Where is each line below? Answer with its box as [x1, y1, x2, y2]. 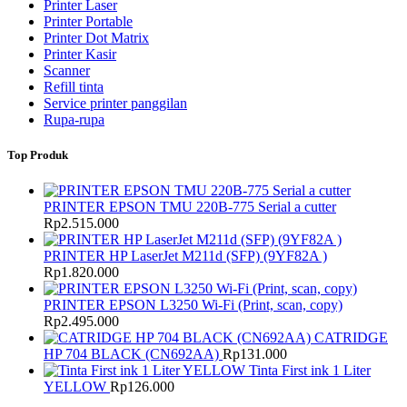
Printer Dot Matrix [44, 29, 149, 45]
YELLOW [44, 378, 106, 394]
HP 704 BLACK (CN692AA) [44, 345, 219, 362]
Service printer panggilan [44, 94, 187, 111]
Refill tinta [44, 78, 104, 94]
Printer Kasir [44, 45, 116, 62]
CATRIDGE [314, 329, 388, 345]
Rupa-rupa [44, 111, 104, 127]
